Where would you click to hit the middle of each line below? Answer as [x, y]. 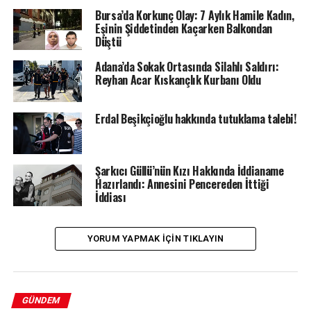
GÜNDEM [41, 300]
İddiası [110, 197]
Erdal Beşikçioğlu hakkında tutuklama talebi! [195, 119]
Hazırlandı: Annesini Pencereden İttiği [182, 184]
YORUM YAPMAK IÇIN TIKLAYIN [155, 238]
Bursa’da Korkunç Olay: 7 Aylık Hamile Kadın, [194, 15]
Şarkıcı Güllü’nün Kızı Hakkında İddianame [189, 170]
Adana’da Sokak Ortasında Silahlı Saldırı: [187, 67]
